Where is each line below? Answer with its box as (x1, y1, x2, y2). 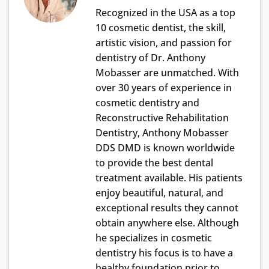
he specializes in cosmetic (95, 231, 212, 244)
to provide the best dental (95, 156, 213, 169)
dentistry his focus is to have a (95, 246, 233, 259)
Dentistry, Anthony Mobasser (95, 125, 229, 139)
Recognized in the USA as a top (95, 5, 235, 19)
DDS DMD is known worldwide (95, 141, 235, 154)
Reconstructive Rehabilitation (95, 110, 229, 124)
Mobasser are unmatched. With (95, 65, 239, 79)
